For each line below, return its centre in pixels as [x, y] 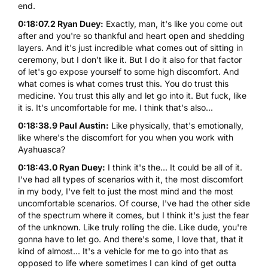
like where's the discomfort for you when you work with [126, 137]
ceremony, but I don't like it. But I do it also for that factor [130, 59]
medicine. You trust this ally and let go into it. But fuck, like [132, 95]
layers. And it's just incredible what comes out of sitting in [130, 47]
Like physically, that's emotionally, [176, 125]
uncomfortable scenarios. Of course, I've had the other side [134, 203]
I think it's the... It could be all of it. [174, 167]
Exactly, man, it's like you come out [173, 23]
